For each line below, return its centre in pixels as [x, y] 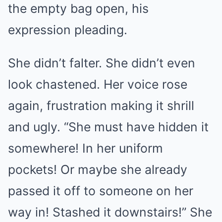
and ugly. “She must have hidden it [108, 127]
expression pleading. [68, 30]
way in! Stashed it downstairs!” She [110, 212]
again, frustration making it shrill [101, 106]
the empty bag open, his [78, 8]
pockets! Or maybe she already [98, 169]
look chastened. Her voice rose [98, 84]
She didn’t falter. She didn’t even [102, 63]
